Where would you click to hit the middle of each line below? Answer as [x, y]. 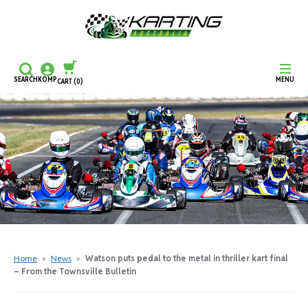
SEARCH [26, 79]
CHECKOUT [124, 173]
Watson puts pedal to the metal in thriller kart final [187, 258]
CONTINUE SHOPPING [124, 134]
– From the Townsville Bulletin [75, 272]
